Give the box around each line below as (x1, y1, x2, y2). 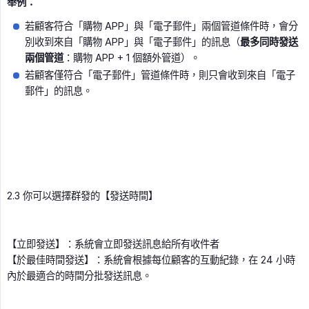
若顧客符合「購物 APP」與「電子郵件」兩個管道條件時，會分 (25, 20, 298, 32)
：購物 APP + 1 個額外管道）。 (63, 52, 200, 64)
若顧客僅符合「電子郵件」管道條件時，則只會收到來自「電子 (25, 69, 295, 81)
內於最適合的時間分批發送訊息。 (7, 270, 152, 282)
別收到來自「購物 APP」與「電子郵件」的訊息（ (25, 36, 240, 48)
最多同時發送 (240, 36, 298, 48)
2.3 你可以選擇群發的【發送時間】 (7, 190, 158, 202)
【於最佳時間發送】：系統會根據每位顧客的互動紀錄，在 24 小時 (7, 254, 295, 266)
